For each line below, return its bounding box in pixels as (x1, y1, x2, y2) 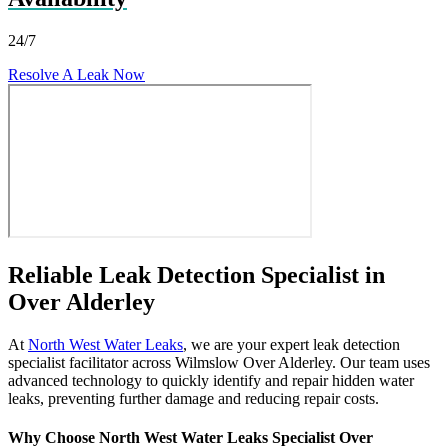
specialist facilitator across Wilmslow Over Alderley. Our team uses (8, 353, 430, 371)
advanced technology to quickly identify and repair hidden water (8, 371, 414, 389)
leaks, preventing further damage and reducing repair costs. (8, 389, 379, 407)
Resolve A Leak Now (8, 65, 145, 83)
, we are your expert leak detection (183, 335, 400, 353)
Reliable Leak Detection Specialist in (8, 261, 385, 288)
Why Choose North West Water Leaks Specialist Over (8, 428, 373, 446)
